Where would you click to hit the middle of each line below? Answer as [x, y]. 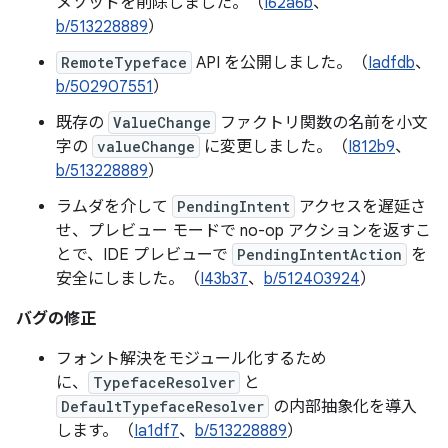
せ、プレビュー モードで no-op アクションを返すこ [243, 231]
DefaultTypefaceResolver [162, 406]
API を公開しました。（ [280, 63]
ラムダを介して [114, 207]
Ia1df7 [156, 431]
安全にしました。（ [128, 279]
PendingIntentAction [319, 254]
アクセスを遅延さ [360, 207]
